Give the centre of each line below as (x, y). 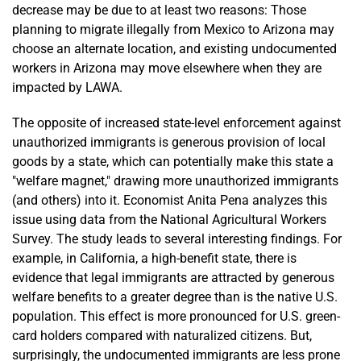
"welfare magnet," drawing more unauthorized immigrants (175, 180)
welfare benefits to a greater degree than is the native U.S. (175, 297)
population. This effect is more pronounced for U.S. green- (176, 316)
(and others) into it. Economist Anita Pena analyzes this (170, 200)
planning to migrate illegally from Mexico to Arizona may (173, 29)
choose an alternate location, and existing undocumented (174, 48)
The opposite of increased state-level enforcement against (176, 122)
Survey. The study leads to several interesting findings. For (177, 239)
